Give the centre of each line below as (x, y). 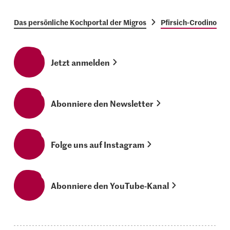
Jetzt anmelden (81, 62)
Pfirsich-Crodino (189, 22)
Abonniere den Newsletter (102, 103)
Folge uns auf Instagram (98, 144)
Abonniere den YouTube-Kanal (110, 185)
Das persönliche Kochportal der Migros (80, 22)
